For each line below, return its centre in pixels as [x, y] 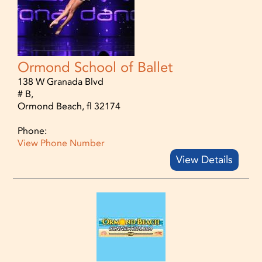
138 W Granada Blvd [61, 81]
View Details [204, 159]
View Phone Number [61, 143]
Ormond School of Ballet [95, 67]
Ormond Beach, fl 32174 [69, 106]
